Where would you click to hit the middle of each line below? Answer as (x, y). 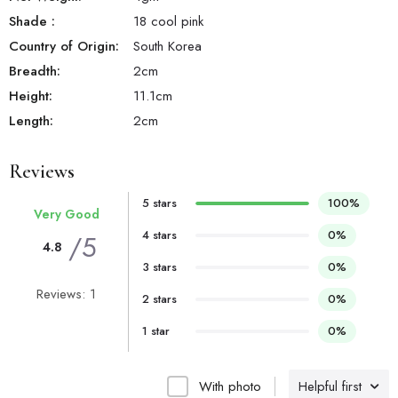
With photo (230, 386)
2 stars (159, 298)
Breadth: (35, 71)
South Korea (167, 46)
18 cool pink (168, 21)
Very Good (66, 214)
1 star (155, 330)
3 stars (159, 267)
